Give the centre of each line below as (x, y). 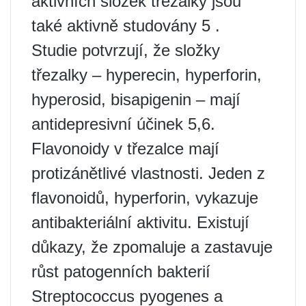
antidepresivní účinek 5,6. (123, 124)
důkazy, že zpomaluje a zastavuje (152, 247)
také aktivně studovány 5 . (126, 26)
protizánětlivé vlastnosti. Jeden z (148, 173)
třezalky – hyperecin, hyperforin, (147, 75)
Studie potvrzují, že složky (126, 51)
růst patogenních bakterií (121, 272)
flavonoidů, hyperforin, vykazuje (145, 198)
